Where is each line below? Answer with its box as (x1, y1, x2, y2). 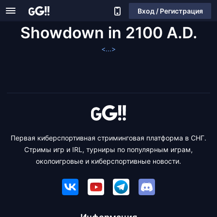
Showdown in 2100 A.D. (20, 23, 197, 42)
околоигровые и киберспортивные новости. (36, 157, 181, 165)
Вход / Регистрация (137, 6, 203, 15)
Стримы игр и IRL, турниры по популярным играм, (24, 145, 193, 154)
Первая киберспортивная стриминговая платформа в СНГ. (11, 134, 206, 142)
